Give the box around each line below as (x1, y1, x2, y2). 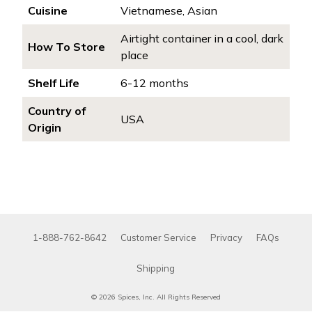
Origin (28, 120, 61, 134)
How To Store (28, 40, 105, 54)
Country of (28, 104, 86, 118)
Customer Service (120, 232, 196, 243)
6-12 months (120, 76, 189, 90)
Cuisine (28, 3, 68, 17)
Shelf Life (28, 76, 79, 90)
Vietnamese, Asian (120, 3, 217, 17)
